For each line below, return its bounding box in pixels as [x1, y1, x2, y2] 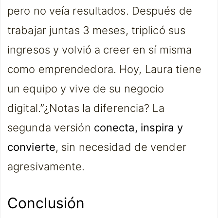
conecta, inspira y [93, 121, 183, 134]
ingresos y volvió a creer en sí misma [7, 43, 192, 56]
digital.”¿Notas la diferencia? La [7, 102, 164, 114]
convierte [7, 141, 55, 153]
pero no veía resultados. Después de [7, 4, 192, 17]
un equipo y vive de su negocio [7, 82, 164, 95]
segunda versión [7, 121, 94, 134]
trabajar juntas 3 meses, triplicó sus [7, 24, 186, 36]
